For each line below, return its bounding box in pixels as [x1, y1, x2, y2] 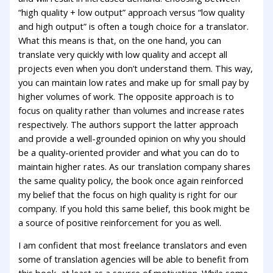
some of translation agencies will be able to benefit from [18, 253, 249, 266]
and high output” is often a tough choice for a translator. [18, 19, 249, 32]
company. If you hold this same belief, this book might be [18, 202, 250, 214]
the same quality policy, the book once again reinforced [18, 174, 244, 186]
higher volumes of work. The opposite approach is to [18, 90, 235, 102]
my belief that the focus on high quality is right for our [18, 188, 238, 200]
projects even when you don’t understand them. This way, [18, 62, 253, 74]
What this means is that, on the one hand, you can [18, 34, 222, 46]
